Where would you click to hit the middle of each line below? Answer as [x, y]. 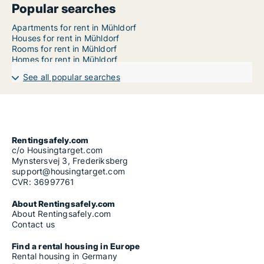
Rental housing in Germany [65, 256]
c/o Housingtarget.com [57, 150]
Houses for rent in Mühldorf [66, 38]
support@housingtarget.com [68, 171]
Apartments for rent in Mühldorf [74, 28]
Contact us [33, 225]
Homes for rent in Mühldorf [65, 60]
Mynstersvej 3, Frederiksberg [70, 161]
